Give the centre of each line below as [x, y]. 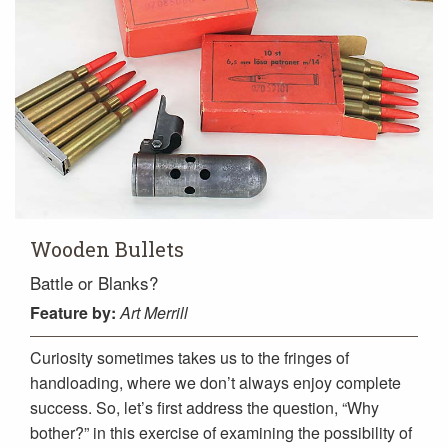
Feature [59, 312]
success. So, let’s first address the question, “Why [204, 407]
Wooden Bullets [107, 248]
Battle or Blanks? [94, 282]
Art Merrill [154, 312]
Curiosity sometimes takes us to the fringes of [189, 357]
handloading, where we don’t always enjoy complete [215, 382]
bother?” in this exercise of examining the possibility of [221, 432]
